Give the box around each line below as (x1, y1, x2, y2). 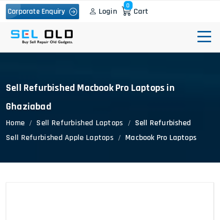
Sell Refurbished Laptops (36, 118, 123, 128)
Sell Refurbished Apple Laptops (6, 133, 113, 143)
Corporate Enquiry (8, 6, 69, 16)
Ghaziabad (6, 100, 52, 113)
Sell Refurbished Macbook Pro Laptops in (6, 82, 175, 94)
